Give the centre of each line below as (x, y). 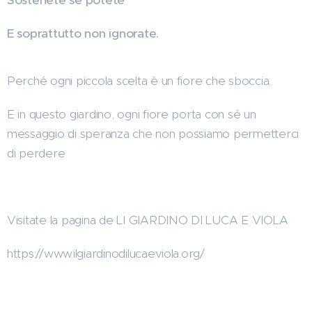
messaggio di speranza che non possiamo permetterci (153, 133)
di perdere (36, 153)
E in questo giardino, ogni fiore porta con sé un (132, 114)
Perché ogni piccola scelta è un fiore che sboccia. (139, 80)
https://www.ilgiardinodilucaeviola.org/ (106, 253)
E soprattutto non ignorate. (83, 33)
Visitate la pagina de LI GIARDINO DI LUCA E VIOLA (148, 220)
